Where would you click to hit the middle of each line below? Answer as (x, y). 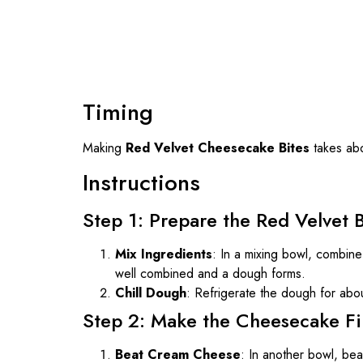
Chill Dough (151, 293)
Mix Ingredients (164, 254)
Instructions (141, 182)
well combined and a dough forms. (210, 273)
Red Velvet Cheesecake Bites (218, 147)
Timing (118, 112)
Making (104, 147)
